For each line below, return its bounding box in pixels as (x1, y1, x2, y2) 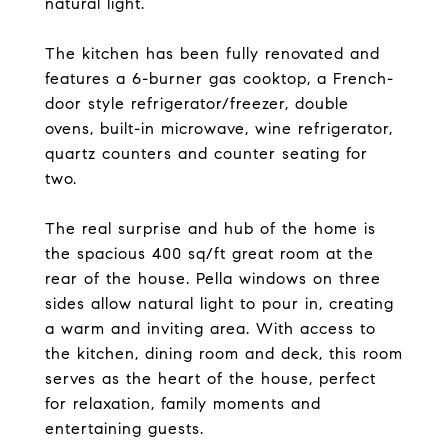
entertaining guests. (45, 419, 204, 438)
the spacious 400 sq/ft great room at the (45, 244, 374, 263)
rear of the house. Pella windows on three (45, 269, 381, 288)
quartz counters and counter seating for (45, 144, 368, 163)
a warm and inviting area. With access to (45, 319, 376, 338)
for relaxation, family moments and (45, 394, 321, 413)
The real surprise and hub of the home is (45, 219, 376, 238)
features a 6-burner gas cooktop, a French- (45, 69, 394, 88)
